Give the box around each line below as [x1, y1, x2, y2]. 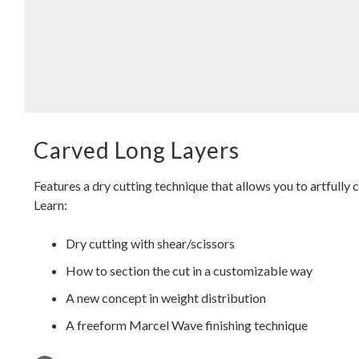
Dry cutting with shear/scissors [66, 236, 235, 251]
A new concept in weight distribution [66, 290, 266, 305]
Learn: [34, 197, 67, 212]
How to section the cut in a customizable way [66, 263, 313, 278]
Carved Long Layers [34, 136, 240, 163]
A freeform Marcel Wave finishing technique [66, 317, 308, 333]
